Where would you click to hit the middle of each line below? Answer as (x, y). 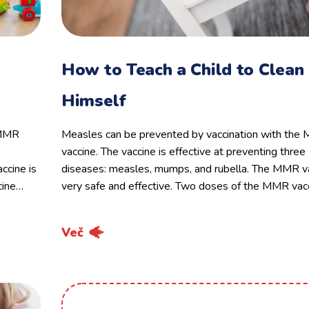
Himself (94, 101)
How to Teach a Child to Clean (183, 70)
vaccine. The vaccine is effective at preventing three (183, 152)
